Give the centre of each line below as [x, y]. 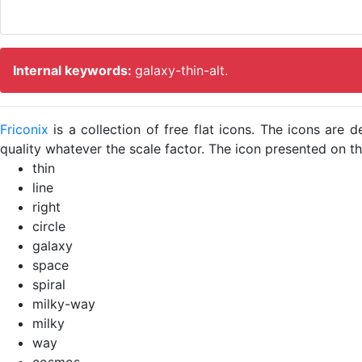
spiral [49, 284]
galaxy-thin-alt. [181, 70]
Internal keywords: [74, 70]
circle [49, 226]
